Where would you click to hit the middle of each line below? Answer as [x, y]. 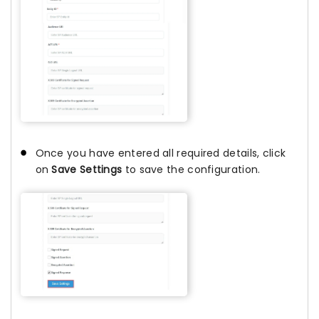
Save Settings [87, 169]
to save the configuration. [191, 169]
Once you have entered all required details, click [161, 153]
